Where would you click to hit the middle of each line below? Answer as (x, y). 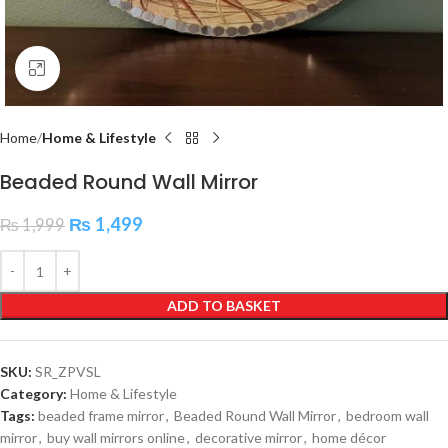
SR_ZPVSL (68, 371)
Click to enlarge (107, 68)
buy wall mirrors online (116, 437)
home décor (349, 437)
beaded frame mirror (101, 415)
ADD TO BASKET (224, 305)
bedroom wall (387, 415)
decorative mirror (248, 437)
